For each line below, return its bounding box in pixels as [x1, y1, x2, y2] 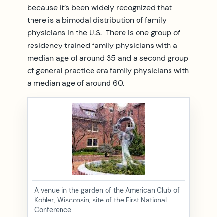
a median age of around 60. [27, 77, 124, 88]
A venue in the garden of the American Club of [34, 186, 180, 195]
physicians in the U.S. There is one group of [27, 27, 180, 38]
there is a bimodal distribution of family [27, 15, 167, 25]
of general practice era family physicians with [27, 65, 189, 76]
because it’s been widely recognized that [27, 2, 172, 13]
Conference [34, 205, 71, 214]
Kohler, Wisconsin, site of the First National [34, 195, 167, 204]
